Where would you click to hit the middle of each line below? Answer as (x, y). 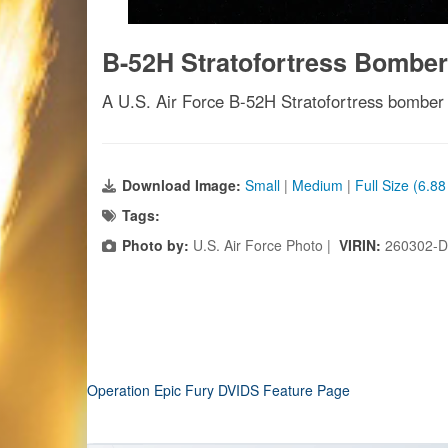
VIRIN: (362, 245)
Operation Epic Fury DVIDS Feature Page (218, 390)
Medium (317, 185)
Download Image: (183, 185)
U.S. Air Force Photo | (264, 245)
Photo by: (155, 245)
